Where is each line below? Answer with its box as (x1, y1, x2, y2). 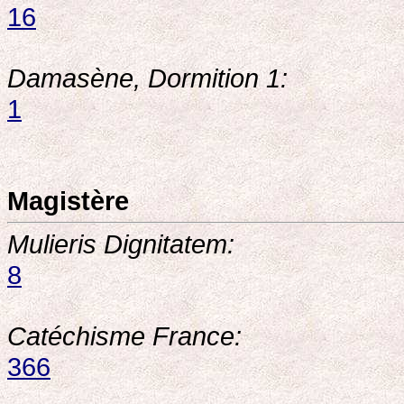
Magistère (7, 186, 129, 216)
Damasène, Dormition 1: (7, 63, 288, 93)
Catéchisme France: (7, 321, 242, 351)
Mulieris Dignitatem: (7, 229, 234, 259)
